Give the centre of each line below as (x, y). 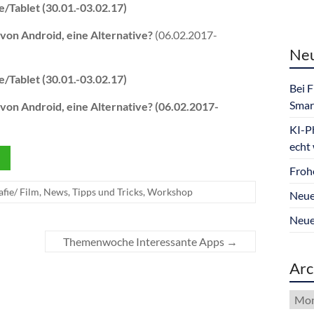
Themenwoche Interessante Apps (145, 241)
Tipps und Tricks (108, 192)
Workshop (170, 192)
